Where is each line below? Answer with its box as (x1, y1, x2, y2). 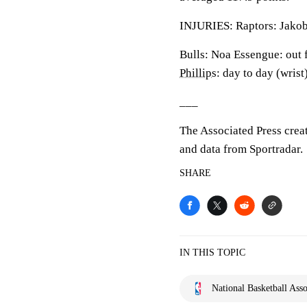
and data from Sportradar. (180, 143, 303, 156)
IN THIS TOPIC (180, 247, 245, 258)
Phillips (180, 66, 217, 79)
